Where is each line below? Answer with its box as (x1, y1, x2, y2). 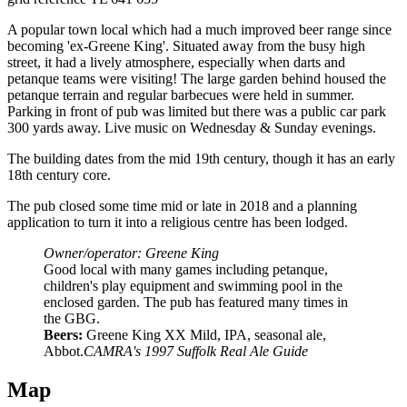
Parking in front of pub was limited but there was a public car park (7, 103, 386, 119)
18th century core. (7, 166, 111, 183)
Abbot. (44, 342, 84, 359)
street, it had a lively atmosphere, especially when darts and (7, 54, 345, 70)
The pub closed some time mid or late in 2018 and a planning (7, 197, 357, 213)
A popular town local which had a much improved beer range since (7, 21, 392, 37)
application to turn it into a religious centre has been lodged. (7, 213, 348, 230)
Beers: (44, 326, 83, 342)
